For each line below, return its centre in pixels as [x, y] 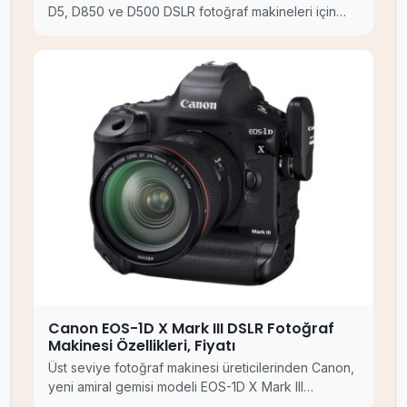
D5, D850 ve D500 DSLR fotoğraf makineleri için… [197, 12]
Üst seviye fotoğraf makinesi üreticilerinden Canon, [201, 367]
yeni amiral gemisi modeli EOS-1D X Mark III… [181, 386]
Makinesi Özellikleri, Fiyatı [142, 345]
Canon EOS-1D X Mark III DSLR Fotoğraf [191, 328]
